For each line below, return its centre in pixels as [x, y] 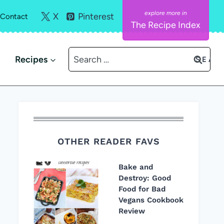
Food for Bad [142, 189]
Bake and [136, 167]
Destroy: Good [145, 178]
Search [82, 55]
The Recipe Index [166, 25]
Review [132, 211]
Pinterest [96, 16]
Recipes [31, 59]
